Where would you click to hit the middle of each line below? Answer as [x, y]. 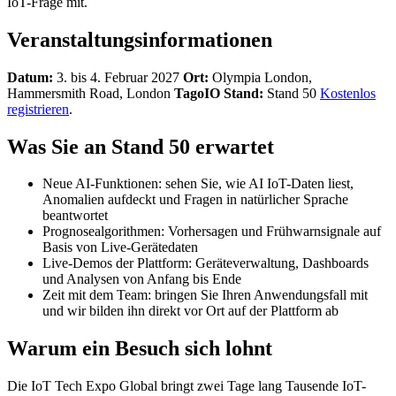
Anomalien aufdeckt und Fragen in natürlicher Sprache [195, 200]
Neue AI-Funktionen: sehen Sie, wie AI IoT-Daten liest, [198, 184]
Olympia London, [260, 77]
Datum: [30, 77]
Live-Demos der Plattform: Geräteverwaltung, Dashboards [206, 263]
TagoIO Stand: [219, 93]
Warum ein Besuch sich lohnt [140, 349]
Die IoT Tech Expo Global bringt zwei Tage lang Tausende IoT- [187, 386]
